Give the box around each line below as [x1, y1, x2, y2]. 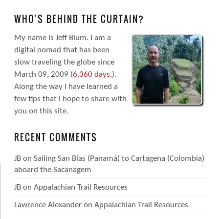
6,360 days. [72, 70, 112, 79]
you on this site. [14, 107, 68, 115]
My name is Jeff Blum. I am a [14, 33, 111, 42]
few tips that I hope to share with [14, 94, 127, 103]
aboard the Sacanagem [14, 166, 91, 174]
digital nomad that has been [14, 45, 109, 54]
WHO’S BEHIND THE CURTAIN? [14, 12, 144, 25]
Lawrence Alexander [14, 201, 82, 209]
